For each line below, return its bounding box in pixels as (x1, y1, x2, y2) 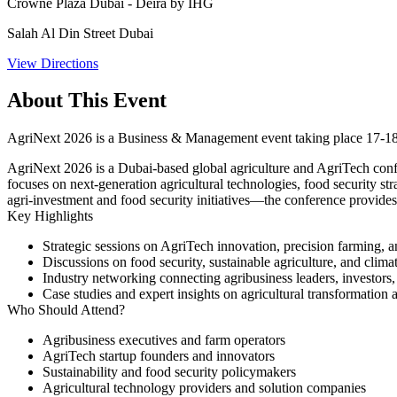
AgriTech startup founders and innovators (43, 348, 275, 364)
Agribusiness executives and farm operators (43, 332, 285, 348)
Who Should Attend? (7, 302, 125, 318)
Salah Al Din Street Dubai (7, 25, 153, 41)
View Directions (7, 55, 98, 71)
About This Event (7, 89, 167, 113)
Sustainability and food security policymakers (43, 364, 296, 380)
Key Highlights (7, 208, 93, 224)
